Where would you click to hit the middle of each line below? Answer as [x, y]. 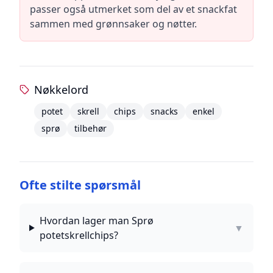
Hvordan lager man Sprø [96, 221]
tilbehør [91, 128]
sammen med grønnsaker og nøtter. [113, 24]
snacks [165, 111]
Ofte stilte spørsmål [80, 185]
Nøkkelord [62, 90]
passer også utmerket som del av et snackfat [133, 9]
